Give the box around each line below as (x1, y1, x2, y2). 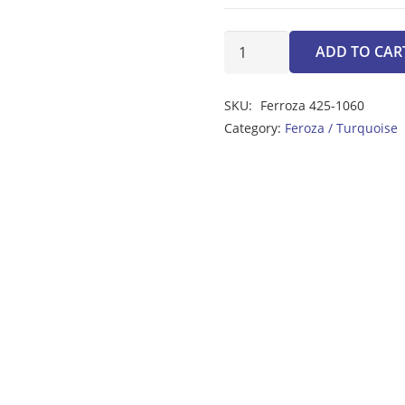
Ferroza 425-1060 (259, 96, 364, 114)
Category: (224, 118, 285, 137)
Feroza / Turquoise (285, 118, 398, 137)
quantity (223, 82, 280, 103)
